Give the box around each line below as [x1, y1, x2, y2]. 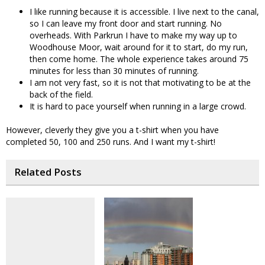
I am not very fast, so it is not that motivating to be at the [30, 77, 251, 88]
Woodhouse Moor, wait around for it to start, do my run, [30, 41, 248, 53]
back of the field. [30, 89, 93, 100]
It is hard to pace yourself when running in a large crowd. [30, 101, 246, 112]
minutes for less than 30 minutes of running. [30, 65, 199, 76]
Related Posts [14, 166, 82, 179]
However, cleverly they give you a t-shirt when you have [6, 124, 219, 135]
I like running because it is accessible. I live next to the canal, [30, 6, 259, 17]
